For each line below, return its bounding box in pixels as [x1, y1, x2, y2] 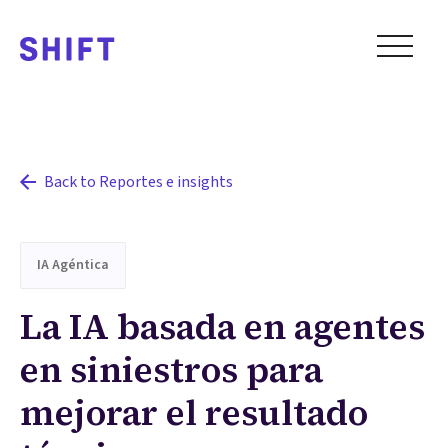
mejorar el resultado [20, 388, 368, 437]
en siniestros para [20, 345, 323, 394]
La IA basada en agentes [20, 302, 425, 351]
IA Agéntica [37, 255, 109, 275]
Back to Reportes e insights [44, 171, 233, 193]
